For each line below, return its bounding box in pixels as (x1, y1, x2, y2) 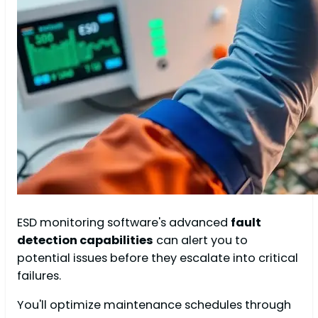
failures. (17, 267, 61, 284)
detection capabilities (17, 231, 153, 248)
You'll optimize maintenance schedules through (17, 296, 291, 313)
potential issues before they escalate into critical (17, 249, 298, 266)
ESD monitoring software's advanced (17, 214, 231, 231)
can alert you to (153, 231, 248, 248)
